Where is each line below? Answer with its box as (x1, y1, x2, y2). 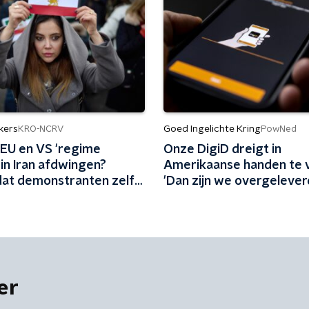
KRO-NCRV (18, 124, 64, 134)
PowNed (260, 124, 297, 134)
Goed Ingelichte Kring (163, 124, 261, 134)
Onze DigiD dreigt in (163, 143, 281, 156)
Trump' (163, 191, 204, 203)
